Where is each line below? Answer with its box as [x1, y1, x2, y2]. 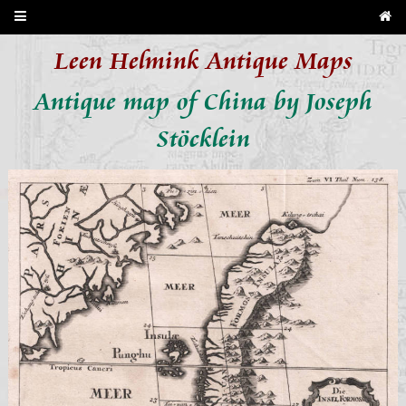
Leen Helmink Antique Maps [53, 52, 353, 77]
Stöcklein [156, 130, 250, 155]
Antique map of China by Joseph [34, 92, 372, 118]
